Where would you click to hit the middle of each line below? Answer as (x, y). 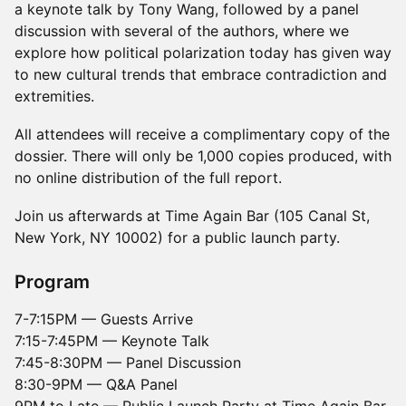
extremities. (54, 96)
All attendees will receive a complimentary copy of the (202, 134)
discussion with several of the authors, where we (182, 31)
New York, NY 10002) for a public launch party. (177, 237)
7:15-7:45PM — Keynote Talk (112, 341)
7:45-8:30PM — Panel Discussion (128, 362)
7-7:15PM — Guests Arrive (104, 319)
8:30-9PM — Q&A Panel (96, 384)
